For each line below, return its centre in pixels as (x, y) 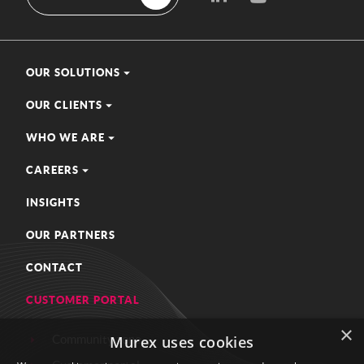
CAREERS (52, 170)
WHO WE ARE (65, 138)
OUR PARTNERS (71, 235)
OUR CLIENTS (64, 105)
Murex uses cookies (182, 342)
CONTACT (54, 268)
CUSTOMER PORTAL (83, 300)
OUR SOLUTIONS (73, 73)
